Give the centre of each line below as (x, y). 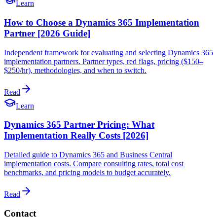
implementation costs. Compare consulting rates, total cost (94, 164)
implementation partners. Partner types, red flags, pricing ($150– (104, 61)
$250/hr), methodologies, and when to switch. (75, 70)
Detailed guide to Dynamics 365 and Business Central (88, 155)
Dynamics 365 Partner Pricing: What (79, 125)
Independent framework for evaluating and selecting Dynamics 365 (109, 52)
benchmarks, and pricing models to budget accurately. (87, 173)
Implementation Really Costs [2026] (76, 136)
